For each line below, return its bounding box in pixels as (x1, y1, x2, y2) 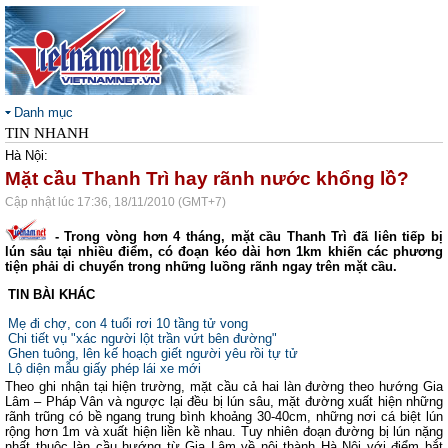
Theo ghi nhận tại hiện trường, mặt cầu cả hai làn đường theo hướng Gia (5, 379, 443, 394)
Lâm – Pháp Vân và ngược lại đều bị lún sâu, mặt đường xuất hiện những (5, 394, 443, 409)
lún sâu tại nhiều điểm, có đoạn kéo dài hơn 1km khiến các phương (5, 244, 443, 259)
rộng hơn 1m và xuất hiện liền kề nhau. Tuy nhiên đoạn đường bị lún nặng (5, 424, 443, 439)
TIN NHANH (5, 125, 89, 141)
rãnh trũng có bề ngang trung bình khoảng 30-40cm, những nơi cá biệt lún (5, 409, 443, 424)
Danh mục (14, 105, 73, 120)
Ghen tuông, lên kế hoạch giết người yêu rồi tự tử (8, 346, 298, 361)
